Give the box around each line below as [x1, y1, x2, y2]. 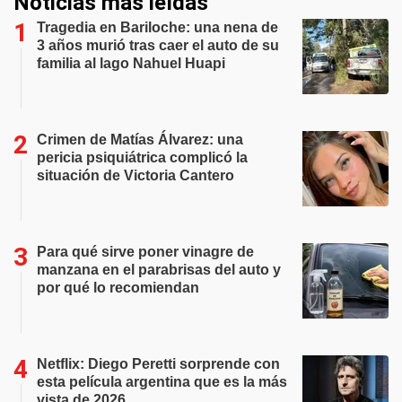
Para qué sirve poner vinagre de [37, 244, 254, 259]
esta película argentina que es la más [37, 374, 287, 389]
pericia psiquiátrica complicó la [37, 150, 248, 165]
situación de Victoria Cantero [37, 168, 234, 183]
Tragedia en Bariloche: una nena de [37, 20, 278, 35]
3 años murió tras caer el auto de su [37, 38, 279, 53]
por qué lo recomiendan [37, 280, 199, 295]
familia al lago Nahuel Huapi [37, 56, 225, 71]
